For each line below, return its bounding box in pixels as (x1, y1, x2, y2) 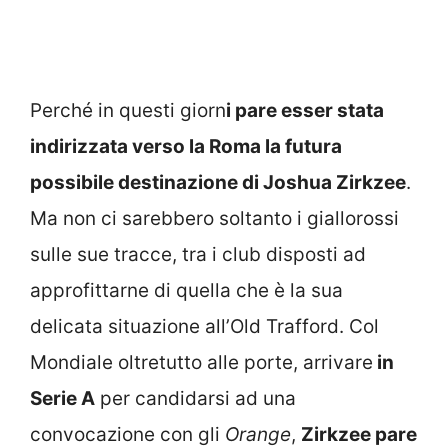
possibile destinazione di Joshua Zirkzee (30, 171, 406, 195)
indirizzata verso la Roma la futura (30, 135, 342, 159)
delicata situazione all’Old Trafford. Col (30, 315, 379, 339)
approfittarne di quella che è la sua (30, 279, 343, 303)
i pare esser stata (226, 99, 384, 123)
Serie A (30, 387, 95, 411)
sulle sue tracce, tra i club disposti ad (30, 243, 366, 267)
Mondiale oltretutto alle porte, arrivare (30, 351, 373, 375)
